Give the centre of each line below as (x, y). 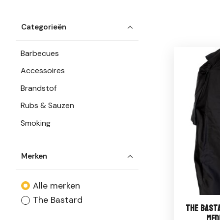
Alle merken (56, 185)
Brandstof (39, 88)
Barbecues (40, 53)
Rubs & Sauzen (48, 106)
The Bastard (57, 200)
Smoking (36, 123)
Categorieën (44, 27)
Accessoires (43, 71)
